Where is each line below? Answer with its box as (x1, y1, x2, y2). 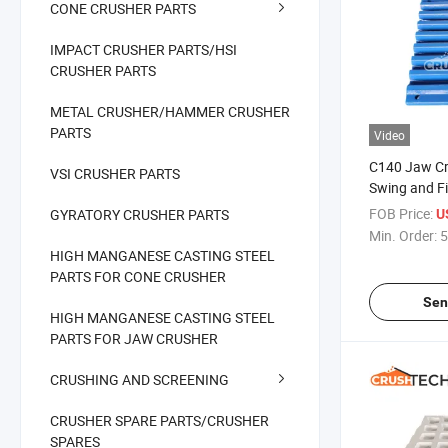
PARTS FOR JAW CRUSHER (50, 328, 218, 348)
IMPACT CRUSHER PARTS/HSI (50, 39, 237, 59)
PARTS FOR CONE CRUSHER (50, 266, 226, 286)
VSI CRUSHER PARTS (50, 163, 180, 183)
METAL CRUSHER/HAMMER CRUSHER (50, 101, 290, 121)
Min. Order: (369, 226, 437, 246)
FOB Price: (369, 204, 433, 224)
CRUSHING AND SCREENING (50, 369, 229, 389)
